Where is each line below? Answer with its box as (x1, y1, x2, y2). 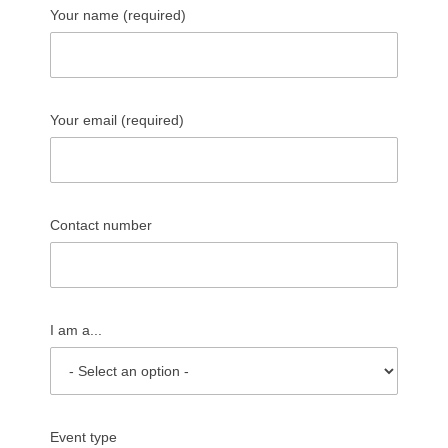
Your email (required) (50, 111, 184, 128)
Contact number (50, 216, 152, 233)
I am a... (50, 321, 102, 338)
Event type (50, 428, 117, 445)
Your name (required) (50, 6, 186, 23)
